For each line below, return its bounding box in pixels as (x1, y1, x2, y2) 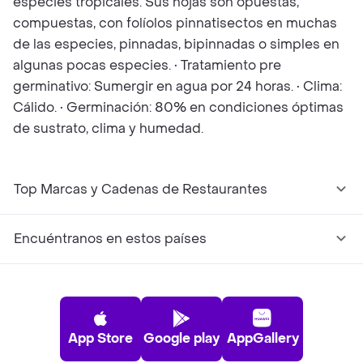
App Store (68, 330, 133, 347)
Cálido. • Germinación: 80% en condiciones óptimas (13, 99, 344, 116)
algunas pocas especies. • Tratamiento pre (13, 57, 281, 74)
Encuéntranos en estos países (14, 230, 207, 247)
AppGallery (226, 330, 299, 347)
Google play (143, 330, 220, 347)
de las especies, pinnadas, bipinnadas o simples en (13, 36, 340, 53)
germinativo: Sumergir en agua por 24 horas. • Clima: (13, 78, 342, 95)
